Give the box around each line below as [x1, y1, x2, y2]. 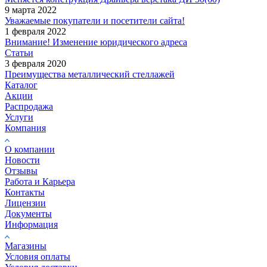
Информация [5, 219, 58, 229]
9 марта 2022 [5, 4, 57, 15]
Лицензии [5, 197, 46, 208]
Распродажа [5, 101, 53, 111]
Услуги [5, 111, 33, 122]
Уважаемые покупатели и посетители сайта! [5, 15, 185, 26]
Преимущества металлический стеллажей [5, 69, 175, 79]
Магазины [5, 240, 46, 251]
